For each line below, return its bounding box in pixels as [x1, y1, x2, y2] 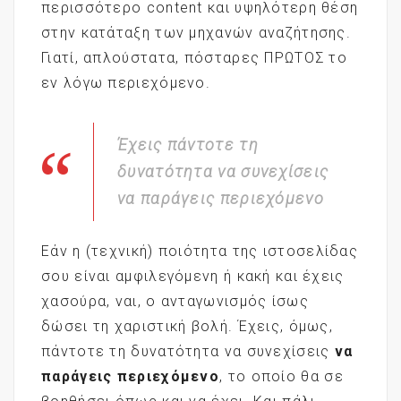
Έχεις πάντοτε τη [117, 134, 259, 154]
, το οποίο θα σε [219, 367, 344, 385]
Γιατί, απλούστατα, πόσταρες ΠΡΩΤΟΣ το [41, 48, 348, 66]
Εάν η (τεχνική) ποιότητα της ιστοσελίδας [41, 242, 358, 260]
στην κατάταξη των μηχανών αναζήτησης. [41, 23, 352, 41]
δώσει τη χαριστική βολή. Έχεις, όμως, [41, 317, 334, 335]
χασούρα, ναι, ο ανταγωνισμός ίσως [41, 292, 309, 310]
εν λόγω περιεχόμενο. [41, 73, 210, 91]
